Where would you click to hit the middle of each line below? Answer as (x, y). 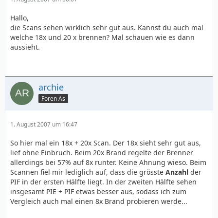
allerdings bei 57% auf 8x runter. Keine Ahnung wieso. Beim (108, 163)
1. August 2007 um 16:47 (44, 125)
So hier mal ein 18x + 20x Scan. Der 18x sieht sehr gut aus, (106, 143)
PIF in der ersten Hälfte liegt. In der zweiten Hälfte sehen (103, 182)
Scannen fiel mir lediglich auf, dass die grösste (88, 172)
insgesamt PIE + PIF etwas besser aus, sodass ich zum (98, 192)
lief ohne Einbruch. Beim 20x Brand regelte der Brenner (102, 153)
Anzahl (177, 172)
